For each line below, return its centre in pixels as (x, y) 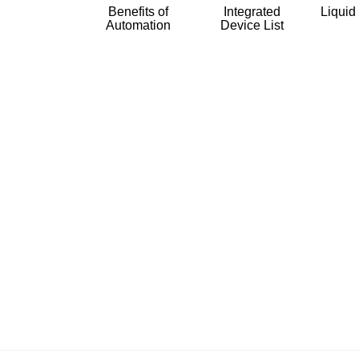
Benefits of (139, 11)
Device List (252, 25)
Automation (139, 25)
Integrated (252, 11)
